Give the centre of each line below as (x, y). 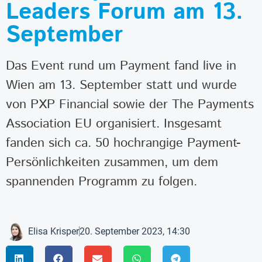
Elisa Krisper (54, 231)
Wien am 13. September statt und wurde (121, 85)
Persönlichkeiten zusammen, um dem (112, 163)
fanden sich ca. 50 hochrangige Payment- (123, 143)
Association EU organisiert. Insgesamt (114, 124)
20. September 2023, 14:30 (135, 231)
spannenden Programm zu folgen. (101, 182)
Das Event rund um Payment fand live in (121, 66)
